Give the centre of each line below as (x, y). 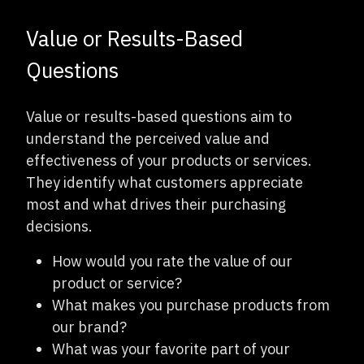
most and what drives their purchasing (156, 204)
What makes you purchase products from (191, 305)
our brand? (89, 327)
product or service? (117, 283)
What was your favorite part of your (171, 349)
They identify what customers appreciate (165, 182)
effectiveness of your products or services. (169, 160)
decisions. (59, 226)
